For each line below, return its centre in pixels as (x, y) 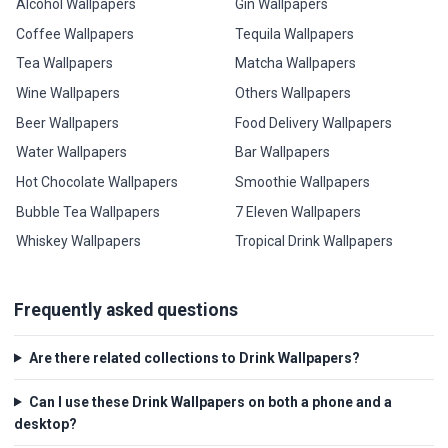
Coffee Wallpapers (75, 33)
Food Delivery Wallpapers (313, 122)
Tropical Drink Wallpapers (313, 241)
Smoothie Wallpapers (302, 182)
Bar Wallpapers (282, 152)
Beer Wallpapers (68, 122)
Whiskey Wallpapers (79, 241)
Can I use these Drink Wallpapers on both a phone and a (210, 401)
